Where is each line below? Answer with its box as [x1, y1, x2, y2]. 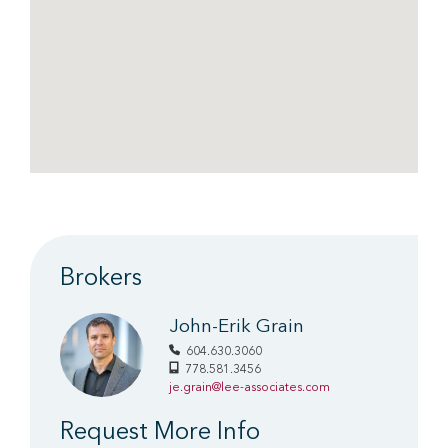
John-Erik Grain [169, 318, 304, 338]
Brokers [60, 267, 142, 292]
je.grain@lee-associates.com [169, 382, 330, 395]
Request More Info [60, 421, 260, 446]
